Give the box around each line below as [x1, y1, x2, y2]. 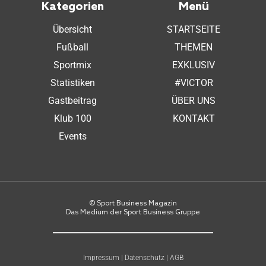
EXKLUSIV [172, 59, 215, 71]
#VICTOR [174, 77, 213, 89]
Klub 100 [53, 113, 91, 125]
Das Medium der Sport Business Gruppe [66, 208, 200, 217]
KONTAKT [172, 113, 215, 125]
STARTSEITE [167, 24, 220, 36]
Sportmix [53, 59, 91, 71]
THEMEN [175, 42, 213, 53]
